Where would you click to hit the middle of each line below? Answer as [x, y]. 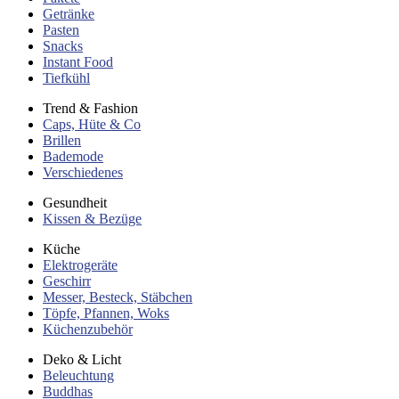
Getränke [69, 14]
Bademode [73, 156]
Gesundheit [75, 203]
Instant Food [78, 62]
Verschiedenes [83, 172]
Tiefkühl [66, 78]
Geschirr [67, 281]
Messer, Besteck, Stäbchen [118, 297]
